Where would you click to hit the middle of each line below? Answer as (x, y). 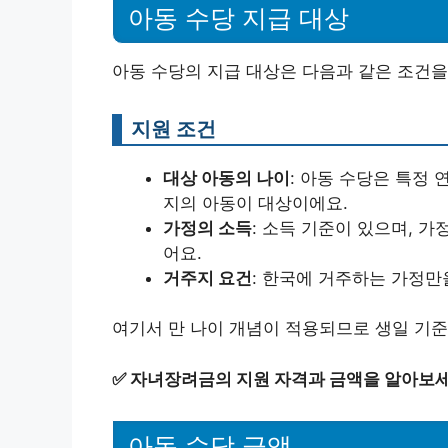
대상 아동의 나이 (226, 177)
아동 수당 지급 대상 (238, 17)
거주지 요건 (207, 277)
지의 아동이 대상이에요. (255, 202)
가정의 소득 (207, 227)
